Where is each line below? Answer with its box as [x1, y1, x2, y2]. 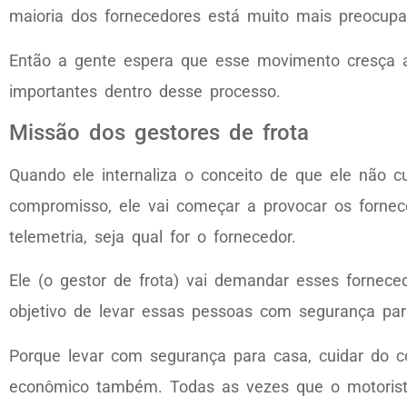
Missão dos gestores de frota [9, 120, 309, 146]
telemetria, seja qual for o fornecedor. [9, 227, 296, 247]
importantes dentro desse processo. [9, 81, 281, 101]
